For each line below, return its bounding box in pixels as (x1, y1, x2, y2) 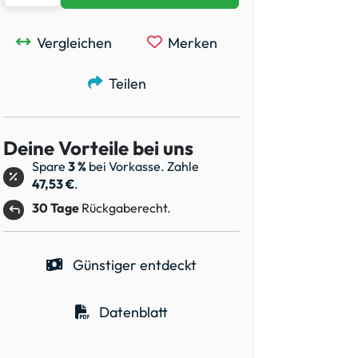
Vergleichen (37, 33, 112, 52)
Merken (168, 33, 217, 52)
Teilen (108, 74, 146, 93)
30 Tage (32, 200, 79, 217)
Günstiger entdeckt (70, 255, 197, 274)
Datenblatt (96, 302, 168, 321)
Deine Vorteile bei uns (3, 135, 193, 160)
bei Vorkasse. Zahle (86, 158, 199, 175)
